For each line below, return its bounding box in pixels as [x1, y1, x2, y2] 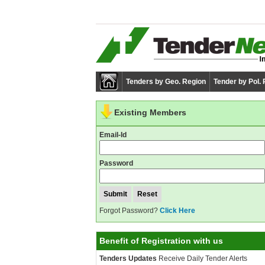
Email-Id [99, 131, 127, 139]
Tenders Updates [99, 254, 157, 263]
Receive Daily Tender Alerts [157, 254, 247, 263]
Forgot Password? [99, 206, 160, 215]
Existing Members [114, 108, 186, 118]
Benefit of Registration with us [99, 236, 223, 245]
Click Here [160, 206, 195, 215]
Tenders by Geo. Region [126, 77, 206, 86]
